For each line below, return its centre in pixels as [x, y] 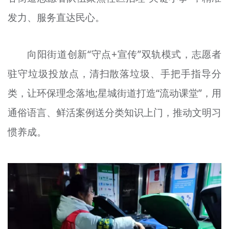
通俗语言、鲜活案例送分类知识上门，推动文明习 [114, 113]
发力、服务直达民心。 [56, 17]
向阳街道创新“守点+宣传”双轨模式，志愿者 [124, 54]
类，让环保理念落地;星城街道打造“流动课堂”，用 [114, 93]
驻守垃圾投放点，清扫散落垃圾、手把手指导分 [114, 74]
